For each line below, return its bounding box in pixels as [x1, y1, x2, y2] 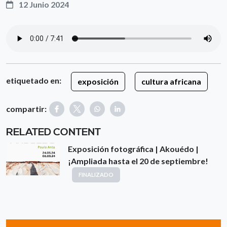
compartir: [6, 104, 47, 113]
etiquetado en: [6, 75, 63, 86]
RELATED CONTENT [6, 126, 101, 139]
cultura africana [141, 77, 201, 86]
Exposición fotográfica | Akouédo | [68, 144, 199, 154]
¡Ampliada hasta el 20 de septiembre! [68, 156, 208, 166]
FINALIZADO [79, 171, 113, 178]
